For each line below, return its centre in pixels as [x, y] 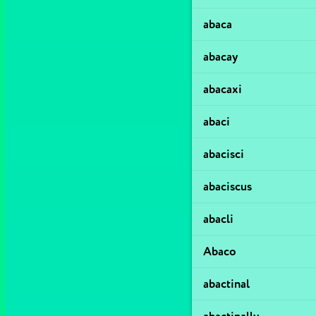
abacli [218, 219]
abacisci [224, 154]
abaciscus [227, 187]
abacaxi [223, 89]
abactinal [226, 284]
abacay [220, 57]
